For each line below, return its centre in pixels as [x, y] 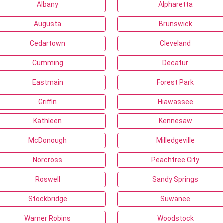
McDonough [48, 140]
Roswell [48, 179]
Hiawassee [175, 102]
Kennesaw [175, 121]
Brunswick [175, 24]
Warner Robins [48, 218]
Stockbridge [48, 199]
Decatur [175, 63]
